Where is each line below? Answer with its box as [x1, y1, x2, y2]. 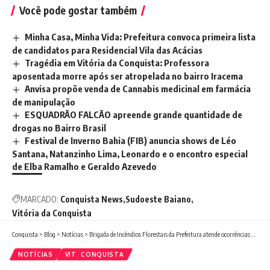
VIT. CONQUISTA [64, 250, 124, 258]
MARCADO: [20, 193, 58, 204]
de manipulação [12, 96, 75, 107]
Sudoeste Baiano [125, 193, 191, 204]
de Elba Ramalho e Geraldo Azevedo [12, 160, 157, 172]
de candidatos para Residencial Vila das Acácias [12, 45, 202, 56]
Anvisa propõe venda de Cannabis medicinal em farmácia [25, 83, 251, 94]
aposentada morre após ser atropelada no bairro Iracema [12, 70, 243, 81]
